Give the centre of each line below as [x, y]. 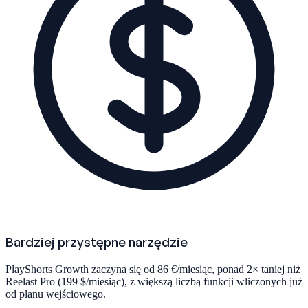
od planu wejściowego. [56, 294]
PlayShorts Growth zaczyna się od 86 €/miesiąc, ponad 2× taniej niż [153, 269]
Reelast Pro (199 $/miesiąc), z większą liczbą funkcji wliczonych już [154, 282]
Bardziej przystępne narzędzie [97, 242]
